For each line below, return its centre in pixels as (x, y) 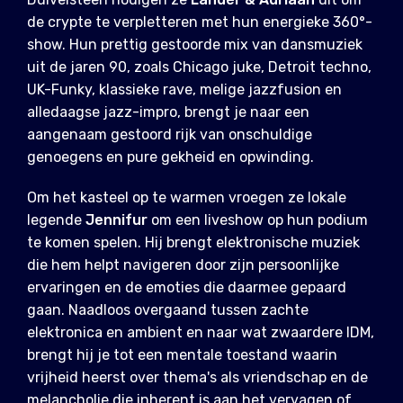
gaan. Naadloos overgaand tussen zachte (168, 310)
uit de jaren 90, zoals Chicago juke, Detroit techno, (199, 67)
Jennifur (116, 220)
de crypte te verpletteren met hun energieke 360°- (200, 22)
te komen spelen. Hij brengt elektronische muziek (193, 243)
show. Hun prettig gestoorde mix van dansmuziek (195, 45)
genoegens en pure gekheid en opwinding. (170, 157)
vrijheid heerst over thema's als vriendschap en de (197, 378)
